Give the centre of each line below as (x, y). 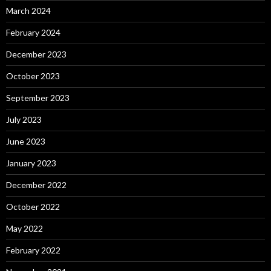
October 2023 (33, 76)
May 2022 (24, 228)
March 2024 (28, 11)
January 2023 (31, 163)
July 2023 (24, 119)
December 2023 (36, 54)
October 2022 (33, 207)
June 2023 (26, 141)
